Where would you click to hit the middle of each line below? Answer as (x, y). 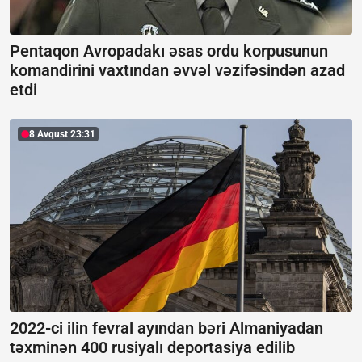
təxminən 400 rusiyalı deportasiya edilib (152, 347)
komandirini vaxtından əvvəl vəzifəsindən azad (177, 70)
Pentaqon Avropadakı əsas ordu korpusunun (169, 51)
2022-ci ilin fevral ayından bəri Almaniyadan (166, 328)
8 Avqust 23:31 (62, 134)
